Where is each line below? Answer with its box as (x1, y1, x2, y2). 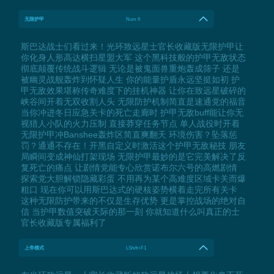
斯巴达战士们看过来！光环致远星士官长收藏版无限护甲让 (20, 41, 243, 51)
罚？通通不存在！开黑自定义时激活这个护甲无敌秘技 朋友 (20, 140, 246, 150)
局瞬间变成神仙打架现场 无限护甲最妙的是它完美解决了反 (20, 151, 246, 161)
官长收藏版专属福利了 (20, 217, 106, 228)
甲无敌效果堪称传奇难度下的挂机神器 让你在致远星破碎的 (20, 85, 246, 95)
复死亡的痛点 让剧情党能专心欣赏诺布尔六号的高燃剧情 (20, 162, 237, 172)
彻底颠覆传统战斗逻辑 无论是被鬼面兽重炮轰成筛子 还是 (20, 63, 240, 73)
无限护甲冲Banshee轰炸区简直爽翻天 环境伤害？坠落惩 (20, 129, 237, 139)
